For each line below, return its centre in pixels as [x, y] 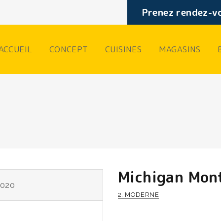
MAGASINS [180, 49]
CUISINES [123, 49]
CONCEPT [69, 49]
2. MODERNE [138, 195]
